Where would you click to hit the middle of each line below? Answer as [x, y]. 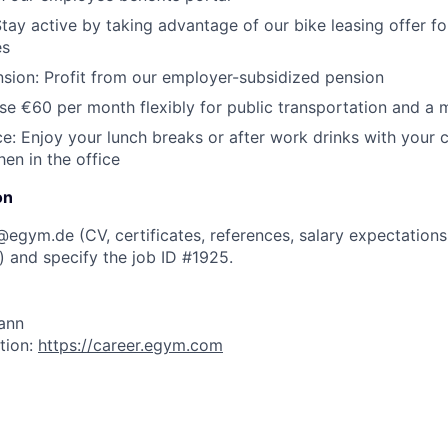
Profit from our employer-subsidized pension [211, 77]
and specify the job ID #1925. [119, 257]
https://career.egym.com [130, 345]
